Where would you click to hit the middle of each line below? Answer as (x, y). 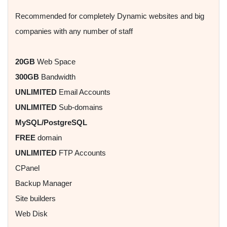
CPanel (27, 168)
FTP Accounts (81, 153)
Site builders (35, 199)
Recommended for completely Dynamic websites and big (110, 16)
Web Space (55, 62)
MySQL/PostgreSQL (51, 123)
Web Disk (31, 214)
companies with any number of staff (74, 31)
